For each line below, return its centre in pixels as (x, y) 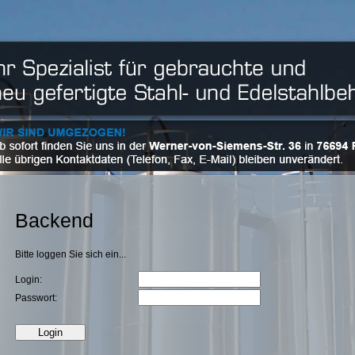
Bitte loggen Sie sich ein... (71, 254)
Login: (29, 279)
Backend (54, 220)
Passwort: (36, 298)
